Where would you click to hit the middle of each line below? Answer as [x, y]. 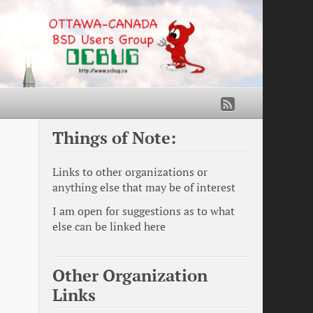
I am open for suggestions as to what [144, 212]
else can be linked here [109, 227]
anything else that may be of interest [144, 187]
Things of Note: [114, 137]
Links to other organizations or [130, 172]
